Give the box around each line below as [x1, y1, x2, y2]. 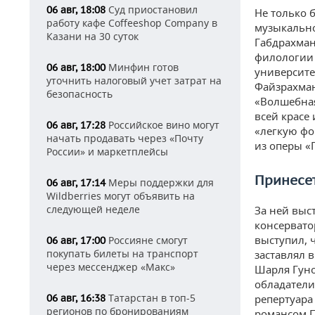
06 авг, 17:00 [46, 234, 105, 247]
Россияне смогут [105, 233, 188, 247]
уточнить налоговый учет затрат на [46, 74, 221, 87]
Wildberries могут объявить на [46, 189, 195, 202]
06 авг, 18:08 [46, 4, 105, 16]
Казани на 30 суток [46, 30, 139, 43]
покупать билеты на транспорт [46, 247, 198, 260]
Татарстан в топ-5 [105, 291, 195, 304]
